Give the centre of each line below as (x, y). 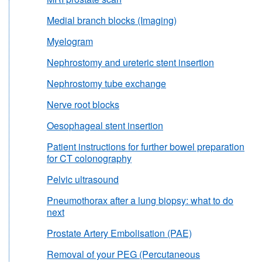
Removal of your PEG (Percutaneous (123, 254)
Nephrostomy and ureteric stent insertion (130, 62)
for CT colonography (89, 158)
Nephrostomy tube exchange (106, 83)
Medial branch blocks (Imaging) (112, 20)
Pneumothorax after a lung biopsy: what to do (140, 200)
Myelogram (70, 41)
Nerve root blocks (83, 104)
